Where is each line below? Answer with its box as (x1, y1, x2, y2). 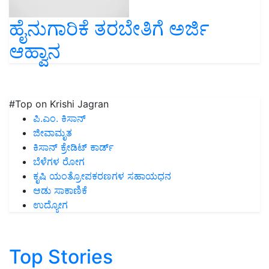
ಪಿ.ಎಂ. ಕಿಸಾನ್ (33, 112, 86, 124)
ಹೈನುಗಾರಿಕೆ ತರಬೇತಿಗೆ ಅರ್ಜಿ (9, 16, 210, 40)
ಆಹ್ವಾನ (9, 39, 61, 63)
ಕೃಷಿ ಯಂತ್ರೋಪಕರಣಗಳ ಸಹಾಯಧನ (33, 169, 171, 182)
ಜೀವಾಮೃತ (33, 126, 72, 139)
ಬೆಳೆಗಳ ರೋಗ (33, 155, 85, 168)
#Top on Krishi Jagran (9, 97, 109, 110)
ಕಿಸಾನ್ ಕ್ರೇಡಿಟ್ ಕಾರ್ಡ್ (33, 141, 113, 153)
